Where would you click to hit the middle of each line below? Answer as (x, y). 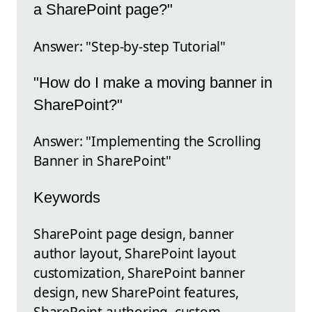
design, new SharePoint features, (136, 292)
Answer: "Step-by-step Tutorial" (130, 46)
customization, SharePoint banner (139, 273)
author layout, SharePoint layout (135, 253)
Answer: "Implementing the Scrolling (148, 141)
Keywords (67, 197)
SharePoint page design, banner (134, 234)
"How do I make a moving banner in (153, 83)
